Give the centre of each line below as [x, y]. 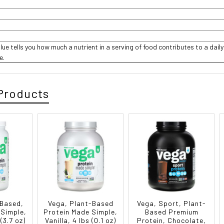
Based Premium [171, 212]
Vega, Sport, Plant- [172, 203]
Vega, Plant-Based [80, 203]
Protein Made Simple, [81, 212]
